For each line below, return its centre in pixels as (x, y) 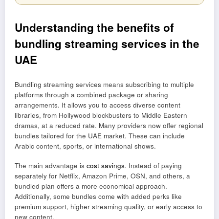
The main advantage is (51, 165)
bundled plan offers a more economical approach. (91, 186)
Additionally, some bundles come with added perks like (98, 196)
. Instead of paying (153, 165)
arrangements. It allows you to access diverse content (98, 105)
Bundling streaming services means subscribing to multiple (104, 84)
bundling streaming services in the (107, 44)
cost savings (106, 165)
